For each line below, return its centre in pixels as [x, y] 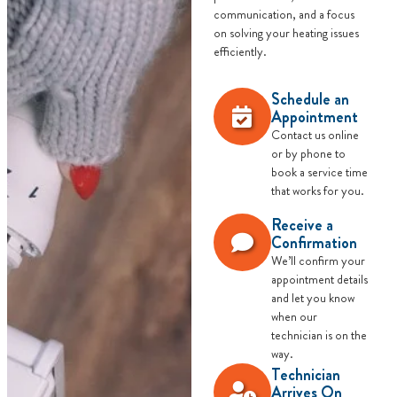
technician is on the [319, 335]
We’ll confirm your [318, 260]
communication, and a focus [284, 14]
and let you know [312, 297]
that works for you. [317, 190]
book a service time [319, 171]
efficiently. [240, 51]
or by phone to [308, 153]
